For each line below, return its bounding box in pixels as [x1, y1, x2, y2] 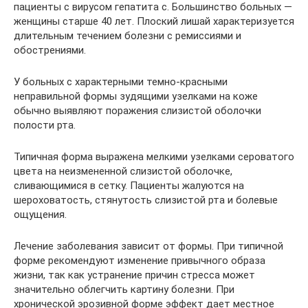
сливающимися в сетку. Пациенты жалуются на [14, 179, 244, 192]
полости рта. [14, 118, 76, 131]
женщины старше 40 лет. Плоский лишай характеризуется [14, 14, 294, 27]
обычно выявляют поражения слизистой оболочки [14, 104, 261, 117]
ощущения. [14, 208, 67, 221]
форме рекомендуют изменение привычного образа [14, 254, 265, 267]
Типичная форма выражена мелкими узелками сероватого [14, 150, 294, 163]
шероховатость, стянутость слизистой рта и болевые [14, 193, 278, 206]
